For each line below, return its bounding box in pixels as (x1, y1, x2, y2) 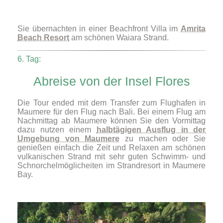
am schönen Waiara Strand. (69, 33, 169, 42)
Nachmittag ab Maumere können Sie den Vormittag (17, 116, 206, 125)
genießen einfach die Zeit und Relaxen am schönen (17, 143, 206, 152)
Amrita (181, 24, 206, 33)
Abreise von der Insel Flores (33, 74, 190, 88)
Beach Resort (17, 33, 69, 42)
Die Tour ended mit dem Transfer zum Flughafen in (17, 99, 206, 108)
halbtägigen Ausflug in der (96, 125, 206, 134)
